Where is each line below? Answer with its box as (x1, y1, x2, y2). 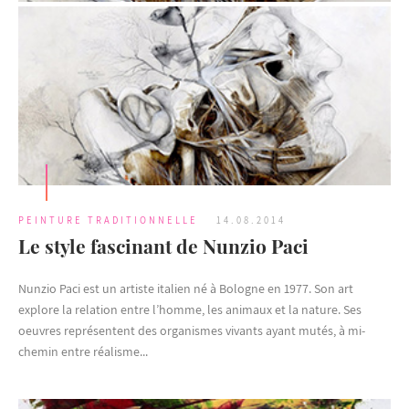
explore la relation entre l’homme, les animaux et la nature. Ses (18, 301, 362, 319)
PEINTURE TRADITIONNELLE (18, 214, 198, 227)
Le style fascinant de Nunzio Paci (18, 233, 309, 259)
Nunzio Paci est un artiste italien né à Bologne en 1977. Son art (18, 280, 353, 298)
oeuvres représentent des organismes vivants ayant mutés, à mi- (18, 322, 365, 340)
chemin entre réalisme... (18, 343, 148, 361)
